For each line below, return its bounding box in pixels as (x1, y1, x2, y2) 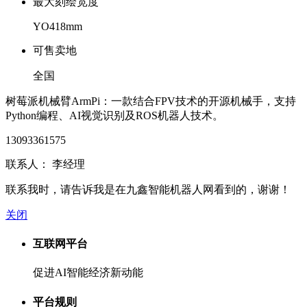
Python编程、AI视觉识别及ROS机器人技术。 (5, 109, 223, 121)
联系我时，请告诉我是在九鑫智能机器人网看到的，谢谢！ (5, 183, 291, 195)
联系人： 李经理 (5, 158, 85, 170)
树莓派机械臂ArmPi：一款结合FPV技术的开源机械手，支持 (5, 95, 296, 107)
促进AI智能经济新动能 (33, 267, 143, 279)
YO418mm (33, 20, 82, 32)
